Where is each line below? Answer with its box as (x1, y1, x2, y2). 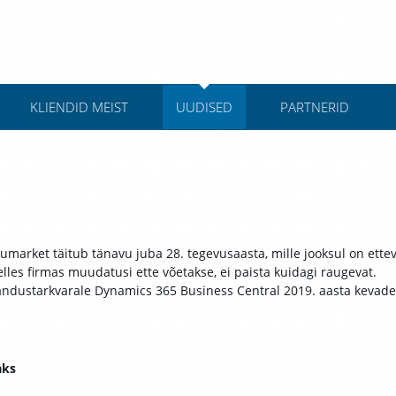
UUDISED (175, 98, 232, 116)
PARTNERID (279, 98, 349, 116)
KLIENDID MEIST (29, 98, 128, 116)
